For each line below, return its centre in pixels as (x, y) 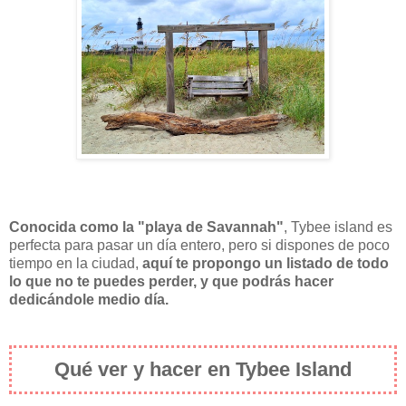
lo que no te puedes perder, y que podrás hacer (171, 281)
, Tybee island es (338, 227)
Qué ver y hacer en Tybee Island (203, 369)
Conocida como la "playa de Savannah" (146, 227)
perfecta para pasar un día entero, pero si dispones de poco (199, 245)
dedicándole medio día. (89, 299)
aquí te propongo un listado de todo (266, 263)
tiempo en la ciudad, (76, 263)
